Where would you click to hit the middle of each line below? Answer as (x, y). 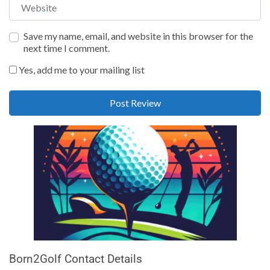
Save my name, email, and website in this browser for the (138, 36)
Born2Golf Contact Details (76, 259)
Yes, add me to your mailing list (81, 69)
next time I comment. (67, 48)
